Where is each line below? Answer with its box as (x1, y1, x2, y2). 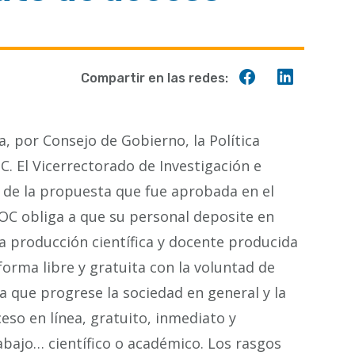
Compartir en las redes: (81, 71, 228, 86)
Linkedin (295, 106, 353, 124)
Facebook (257, 106, 324, 124)
